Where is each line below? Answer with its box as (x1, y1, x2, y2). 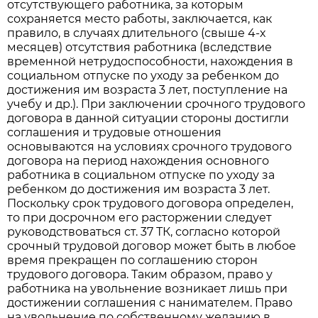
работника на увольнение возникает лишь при (7, 282, 288, 296)
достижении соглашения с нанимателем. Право (7, 296, 293, 310)
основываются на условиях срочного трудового (7, 140, 292, 154)
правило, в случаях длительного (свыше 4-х (7, 26, 266, 40)
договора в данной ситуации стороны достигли (7, 111, 290, 126)
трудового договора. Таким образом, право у (7, 268, 273, 282)
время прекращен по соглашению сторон (7, 253, 258, 268)
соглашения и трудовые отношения (7, 126, 222, 140)
